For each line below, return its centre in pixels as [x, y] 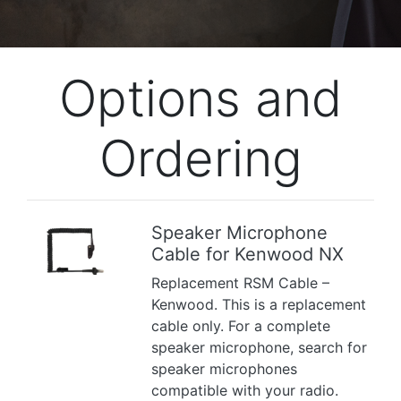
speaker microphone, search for [260, 347]
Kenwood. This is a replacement [259, 304]
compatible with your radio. [245, 390]
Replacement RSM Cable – [241, 283]
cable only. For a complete [241, 326]
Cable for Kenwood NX [248, 254]
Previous [62, 261]
